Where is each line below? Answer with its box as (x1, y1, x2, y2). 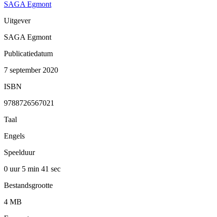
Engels (4, 131, 25, 140)
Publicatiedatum (4, 49, 53, 58)
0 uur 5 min (4, 164, 41, 173)
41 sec (41, 164, 61, 173)
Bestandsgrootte (4, 181, 53, 189)
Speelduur (4, 148, 35, 156)
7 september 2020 (4, 65, 58, 74)
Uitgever (4, 16, 31, 25)
